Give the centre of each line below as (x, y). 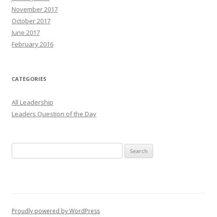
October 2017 (31, 21)
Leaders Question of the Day (54, 114)
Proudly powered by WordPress (56, 211)
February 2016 (32, 44)
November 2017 (35, 9)
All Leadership (32, 102)
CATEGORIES (29, 78)
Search (22, 148)
